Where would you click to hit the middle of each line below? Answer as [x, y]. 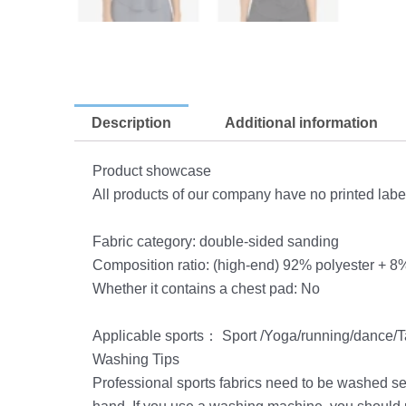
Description [132, 122]
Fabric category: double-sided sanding [216, 241]
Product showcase [152, 171]
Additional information [301, 122]
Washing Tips [136, 359]
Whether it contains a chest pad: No [206, 288]
